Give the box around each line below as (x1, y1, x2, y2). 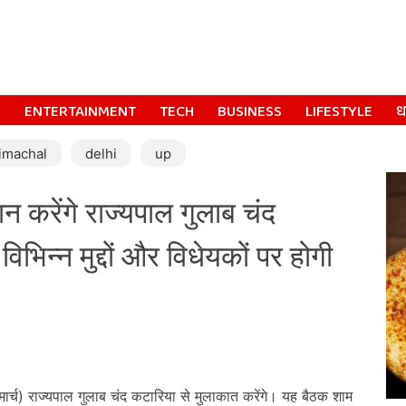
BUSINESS (217, 100, 282, 124)
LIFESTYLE (305, 100, 372, 124)
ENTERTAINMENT (24, 100, 136, 124)
